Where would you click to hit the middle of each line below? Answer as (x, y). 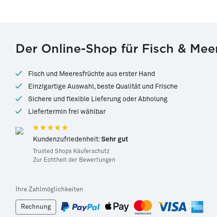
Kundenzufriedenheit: (67, 139)
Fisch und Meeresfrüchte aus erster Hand (92, 74)
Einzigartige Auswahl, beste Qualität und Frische (103, 87)
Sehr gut (115, 139)
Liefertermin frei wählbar (67, 112)
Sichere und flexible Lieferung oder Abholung (98, 99)
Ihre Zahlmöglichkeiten (49, 190)
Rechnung (36, 207)
